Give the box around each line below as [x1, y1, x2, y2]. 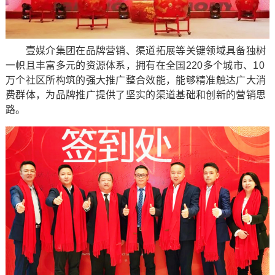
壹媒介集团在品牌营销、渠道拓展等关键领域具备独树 [5, 45, 266, 56]
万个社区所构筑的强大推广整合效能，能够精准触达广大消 [5, 75, 266, 86]
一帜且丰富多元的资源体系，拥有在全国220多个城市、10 [5, 60, 265, 71]
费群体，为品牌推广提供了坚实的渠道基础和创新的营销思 [5, 90, 266, 101]
